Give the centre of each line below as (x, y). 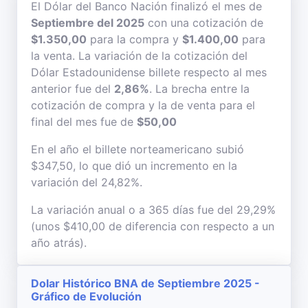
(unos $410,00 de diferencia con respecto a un (153, 226)
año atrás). (59, 243)
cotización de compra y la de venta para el (143, 105)
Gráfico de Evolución (86, 296)
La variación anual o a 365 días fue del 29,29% (153, 210)
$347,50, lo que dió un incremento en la (134, 166)
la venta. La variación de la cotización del (139, 56)
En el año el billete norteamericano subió (137, 149)
